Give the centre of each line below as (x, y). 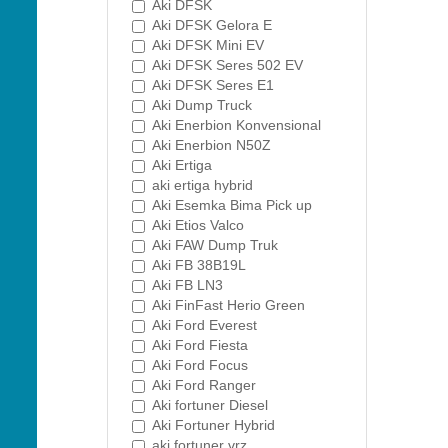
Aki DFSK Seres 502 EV (227, 65)
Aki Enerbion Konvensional (236, 125)
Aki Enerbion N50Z (211, 145)
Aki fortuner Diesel (210, 405)
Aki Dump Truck (202, 105)
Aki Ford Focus (200, 365)
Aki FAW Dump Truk (215, 245)
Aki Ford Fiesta (200, 345)
